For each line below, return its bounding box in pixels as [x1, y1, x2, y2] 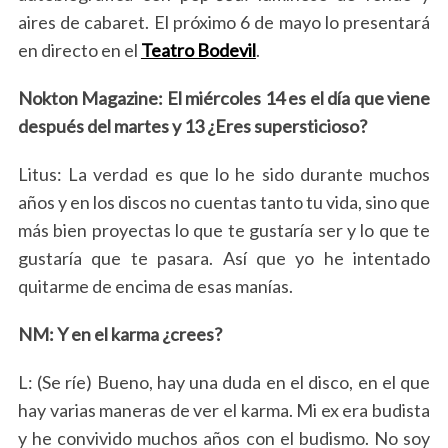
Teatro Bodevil [140, 39, 256, 61]
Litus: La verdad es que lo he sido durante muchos [17, 163, 431, 185]
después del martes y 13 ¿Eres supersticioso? [17, 115, 367, 137]
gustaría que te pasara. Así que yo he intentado [17, 247, 431, 269]
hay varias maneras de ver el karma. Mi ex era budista [17, 399, 431, 421]
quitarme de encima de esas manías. [17, 275, 293, 297]
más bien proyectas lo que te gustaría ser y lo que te [17, 219, 431, 241]
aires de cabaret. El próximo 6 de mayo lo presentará [17, 11, 431, 33]
